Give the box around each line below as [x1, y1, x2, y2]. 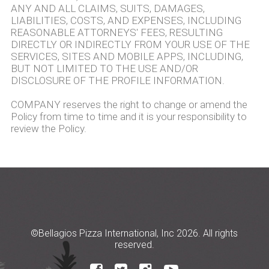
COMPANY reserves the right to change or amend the [10, 98, 247, 110]
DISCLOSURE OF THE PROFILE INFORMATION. [10, 74, 225, 86]
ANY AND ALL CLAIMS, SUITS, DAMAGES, [10, 2, 205, 14]
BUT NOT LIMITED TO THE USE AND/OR [10, 62, 198, 74]
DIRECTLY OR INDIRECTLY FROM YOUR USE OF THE [10, 38, 250, 50]
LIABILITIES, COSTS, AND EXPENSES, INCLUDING [10, 14, 241, 26]
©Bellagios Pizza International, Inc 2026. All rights [31, 228, 238, 239]
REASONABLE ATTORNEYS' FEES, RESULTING [10, 26, 223, 38]
